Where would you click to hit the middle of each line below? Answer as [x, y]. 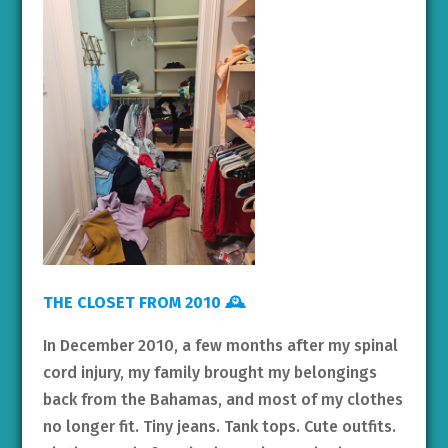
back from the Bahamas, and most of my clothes [222, 399]
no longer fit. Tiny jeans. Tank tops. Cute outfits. [219, 426]
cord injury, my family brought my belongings [209, 372]
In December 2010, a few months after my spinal [220, 345]
